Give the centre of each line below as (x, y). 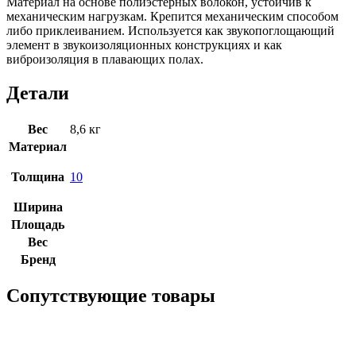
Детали (38, 93)
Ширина (38, 207)
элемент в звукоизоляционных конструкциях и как (144, 45)
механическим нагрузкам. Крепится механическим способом (172, 16)
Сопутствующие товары (111, 295)
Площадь (38, 224)
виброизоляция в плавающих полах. (105, 59)
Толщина (38, 176)
